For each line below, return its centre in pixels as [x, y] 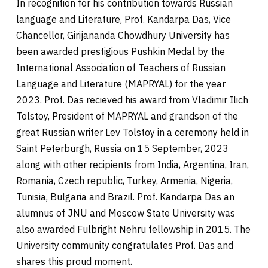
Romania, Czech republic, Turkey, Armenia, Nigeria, [124, 180]
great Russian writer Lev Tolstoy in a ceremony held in [133, 132]
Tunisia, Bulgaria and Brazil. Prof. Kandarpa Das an [125, 197]
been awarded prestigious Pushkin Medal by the [121, 51]
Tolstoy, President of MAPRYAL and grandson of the [127, 116]
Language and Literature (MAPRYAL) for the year [121, 83]
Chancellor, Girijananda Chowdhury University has [123, 35]
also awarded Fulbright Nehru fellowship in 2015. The [133, 229]
